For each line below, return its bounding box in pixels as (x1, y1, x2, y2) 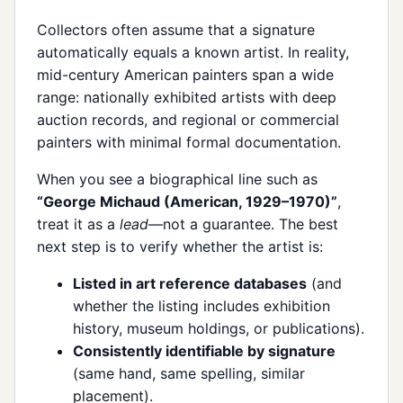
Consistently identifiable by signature (73, 341, 336, 360)
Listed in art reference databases (73, 273, 307, 292)
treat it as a (37, 214, 120, 233)
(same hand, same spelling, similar (73, 363, 305, 382)
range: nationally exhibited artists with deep (37, 87, 336, 106)
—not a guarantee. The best (148, 214, 338, 233)
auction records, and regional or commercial (37, 110, 339, 129)
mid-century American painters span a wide (37, 65, 334, 84)
